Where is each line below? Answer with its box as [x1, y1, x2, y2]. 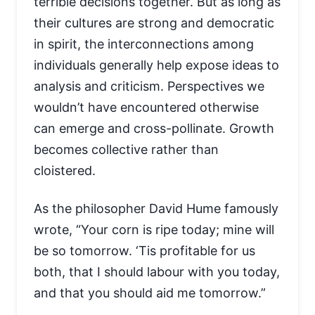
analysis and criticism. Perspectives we [34, 79, 264, 94]
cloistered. [34, 163, 96, 178]
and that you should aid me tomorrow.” [34, 285, 266, 300]
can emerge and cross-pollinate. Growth [34, 121, 274, 136]
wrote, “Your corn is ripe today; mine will [34, 222, 274, 237]
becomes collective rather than [34, 142, 219, 157]
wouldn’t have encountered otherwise [34, 100, 259, 115]
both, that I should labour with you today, [34, 264, 280, 279]
